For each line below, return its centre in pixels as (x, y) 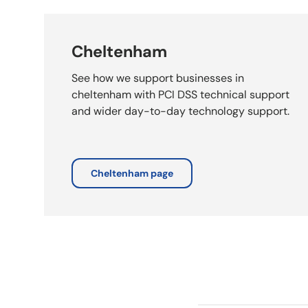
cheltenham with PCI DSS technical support (180, 94)
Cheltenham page (132, 173)
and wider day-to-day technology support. (180, 111)
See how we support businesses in (158, 78)
